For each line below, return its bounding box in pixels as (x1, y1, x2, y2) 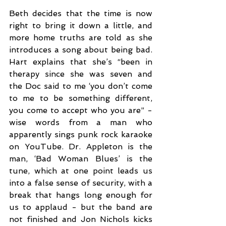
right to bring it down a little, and (9, 20, 152, 30)
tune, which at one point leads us (9, 165, 152, 176)
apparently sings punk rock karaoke (9, 129, 152, 139)
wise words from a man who (9, 117, 152, 127)
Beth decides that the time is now (9, 8, 152, 18)
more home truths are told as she (9, 32, 152, 42)
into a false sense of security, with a (9, 178, 152, 188)
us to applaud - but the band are (9, 202, 152, 212)
